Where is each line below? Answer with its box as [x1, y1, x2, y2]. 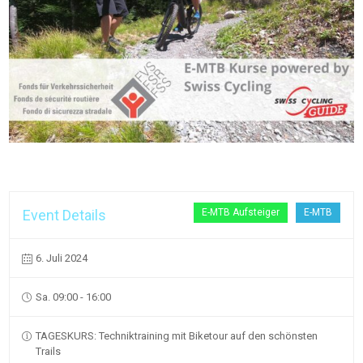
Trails [36, 345, 62, 358]
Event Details [23, 207, 107, 224]
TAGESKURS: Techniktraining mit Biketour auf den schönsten [36, 330, 318, 343]
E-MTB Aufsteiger [201, 207, 280, 219]
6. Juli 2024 [36, 252, 88, 265]
